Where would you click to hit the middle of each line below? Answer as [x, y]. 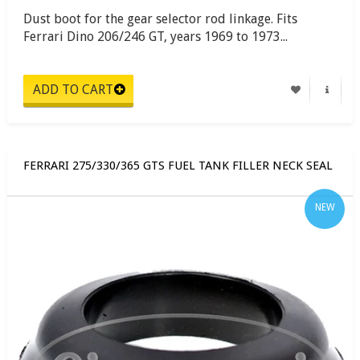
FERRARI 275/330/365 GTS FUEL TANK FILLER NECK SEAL [178, 165]
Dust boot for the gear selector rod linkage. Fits [160, 18]
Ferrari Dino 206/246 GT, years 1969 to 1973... [155, 36]
